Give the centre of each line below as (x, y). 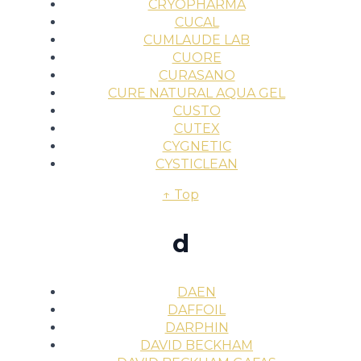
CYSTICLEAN (197, 164)
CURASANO (197, 75)
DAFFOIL (197, 310)
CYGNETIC (197, 146)
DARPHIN (197, 328)
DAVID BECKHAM (197, 345)
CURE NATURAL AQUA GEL (197, 93)
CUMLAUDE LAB (197, 39)
